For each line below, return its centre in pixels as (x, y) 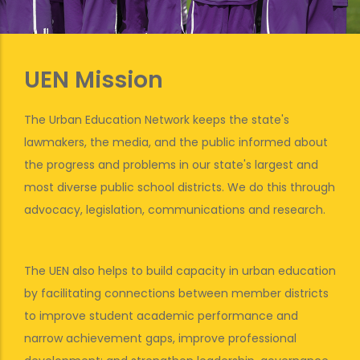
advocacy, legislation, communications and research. (175, 210)
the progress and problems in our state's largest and (171, 165)
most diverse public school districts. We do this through (180, 187)
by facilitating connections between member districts (176, 293)
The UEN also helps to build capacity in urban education (180, 271)
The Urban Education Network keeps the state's (157, 120)
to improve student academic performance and (161, 316)
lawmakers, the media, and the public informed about (176, 142)
